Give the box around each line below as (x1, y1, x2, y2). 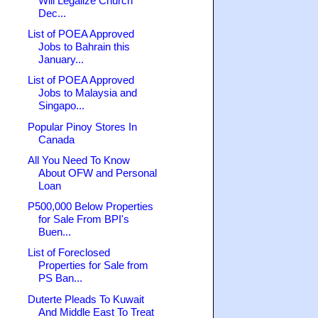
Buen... (38, 226, 71, 238)
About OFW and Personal (38, 166, 157, 179)
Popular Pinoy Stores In (27, 120, 137, 133)
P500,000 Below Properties (27, 200, 153, 213)
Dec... (38, 6, 66, 19)
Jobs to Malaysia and (38, 87, 137, 99)
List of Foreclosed (27, 246, 110, 259)
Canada (38, 133, 75, 146)
